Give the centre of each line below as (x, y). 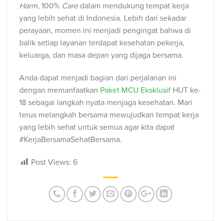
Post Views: (51, 162)
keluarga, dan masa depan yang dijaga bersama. (101, 55)
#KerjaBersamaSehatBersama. (71, 140)
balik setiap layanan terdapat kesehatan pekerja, (102, 43)
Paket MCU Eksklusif (135, 91)
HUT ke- (186, 91)
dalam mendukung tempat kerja (134, 6)
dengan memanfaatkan (60, 91)
